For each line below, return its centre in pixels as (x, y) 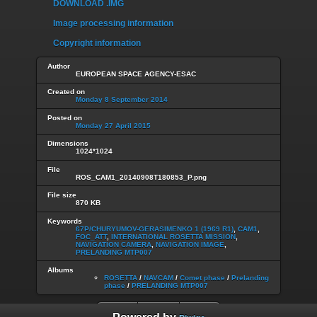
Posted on (65, 117)
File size (62, 195)
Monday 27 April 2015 (113, 125)
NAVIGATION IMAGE (190, 244)
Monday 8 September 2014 (122, 100)
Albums (60, 270)
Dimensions (68, 144)
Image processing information (113, 24)
